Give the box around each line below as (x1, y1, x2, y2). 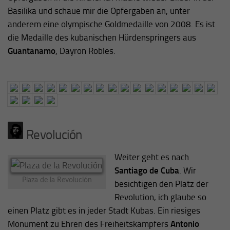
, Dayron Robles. (55, 46, 116, 56)
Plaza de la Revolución (22, 176, 92, 184)
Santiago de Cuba (114, 165, 179, 176)
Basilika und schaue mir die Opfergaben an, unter (8, 6, 190, 16)
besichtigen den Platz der (114, 179, 208, 189)
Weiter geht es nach (114, 152, 189, 163)
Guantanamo (8, 46, 55, 56)
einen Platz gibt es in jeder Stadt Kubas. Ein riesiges (8, 205, 200, 216)
